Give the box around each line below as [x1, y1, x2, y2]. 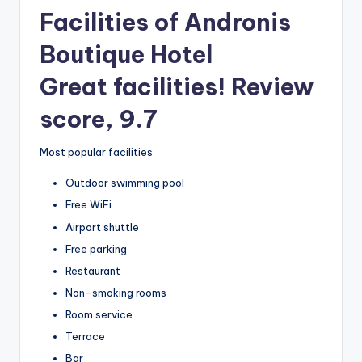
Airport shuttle [65, 220, 139, 234]
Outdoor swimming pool [65, 176, 184, 190]
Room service [65, 308, 133, 322]
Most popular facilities [40, 145, 153, 159]
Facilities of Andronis [40, 6, 291, 37]
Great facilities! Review [40, 71, 314, 102]
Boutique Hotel [40, 39, 213, 69]
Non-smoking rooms [65, 285, 166, 299]
